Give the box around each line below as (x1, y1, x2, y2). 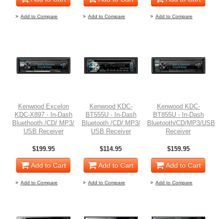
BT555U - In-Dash (85, 111, 136, 119)
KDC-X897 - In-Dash (14, 111, 72, 119)
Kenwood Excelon (18, 103, 69, 110)
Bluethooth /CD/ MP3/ (12, 119, 75, 127)
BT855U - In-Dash (153, 111, 204, 119)
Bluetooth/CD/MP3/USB (147, 119, 215, 127)
